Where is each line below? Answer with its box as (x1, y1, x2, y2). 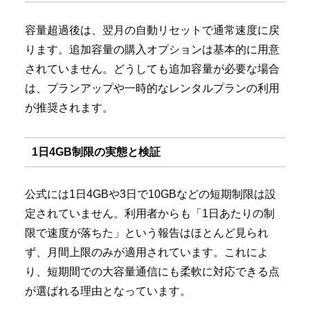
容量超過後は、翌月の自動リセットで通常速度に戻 (25, 24, 280, 36)
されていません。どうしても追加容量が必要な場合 (25, 62, 280, 75)
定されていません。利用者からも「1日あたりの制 (25, 208, 275, 220)
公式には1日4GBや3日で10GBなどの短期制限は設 (25, 188, 276, 201)
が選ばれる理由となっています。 (25, 285, 191, 298)
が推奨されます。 (25, 101, 113, 113)
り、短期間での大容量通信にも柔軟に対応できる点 (25, 266, 280, 278)
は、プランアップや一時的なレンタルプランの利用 (25, 82, 280, 94)
